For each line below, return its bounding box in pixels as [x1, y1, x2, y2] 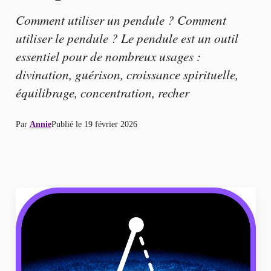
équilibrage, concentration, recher [15, 83, 189, 102]
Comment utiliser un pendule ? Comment [15, 11, 226, 29]
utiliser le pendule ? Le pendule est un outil [15, 29, 238, 47]
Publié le [51, 119, 84, 129]
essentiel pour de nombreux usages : [15, 47, 201, 65]
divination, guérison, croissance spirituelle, [15, 65, 238, 83]
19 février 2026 [83, 119, 137, 129]
